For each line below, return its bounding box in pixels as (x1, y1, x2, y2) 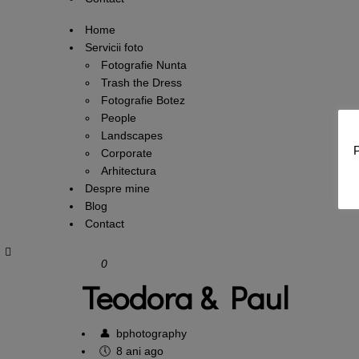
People (101, 111, 136, 124)
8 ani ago (112, 345, 163, 357)
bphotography (115, 327, 187, 340)
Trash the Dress (101, 76, 182, 89)
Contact (85, 217, 124, 230)
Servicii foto (85, 41, 143, 54)
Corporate (101, 147, 152, 159)
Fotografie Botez (101, 94, 185, 107)
